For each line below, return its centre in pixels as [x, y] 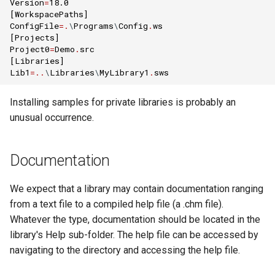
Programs [94, 25]
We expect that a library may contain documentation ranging [137, 189]
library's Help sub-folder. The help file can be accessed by [134, 235]
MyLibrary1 [124, 72]
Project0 [30, 49]
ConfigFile [34, 25]
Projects [35, 37]
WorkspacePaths [49, 14]
